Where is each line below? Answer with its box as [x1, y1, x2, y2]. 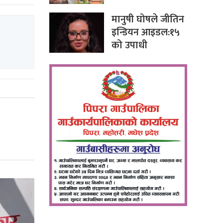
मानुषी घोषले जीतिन [111, 11, 184, 28]
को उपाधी [111, 37, 147, 54]
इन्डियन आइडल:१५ [111, 24, 180, 41]
